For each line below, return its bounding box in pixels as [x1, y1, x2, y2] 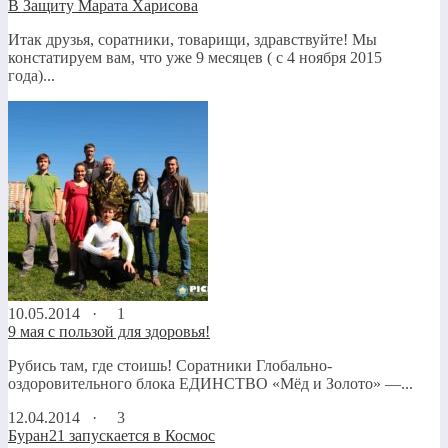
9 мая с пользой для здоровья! [8, 322, 210, 340]
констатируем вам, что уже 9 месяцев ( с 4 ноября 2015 [8, 48, 382, 66]
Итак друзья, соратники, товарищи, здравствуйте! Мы [8, 30, 377, 48]
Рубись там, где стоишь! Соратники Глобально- [8, 356, 332, 374]
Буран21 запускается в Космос [8, 426, 215, 444]
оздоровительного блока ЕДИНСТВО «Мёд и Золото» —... [8, 374, 413, 392]
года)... [8, 66, 55, 84]
